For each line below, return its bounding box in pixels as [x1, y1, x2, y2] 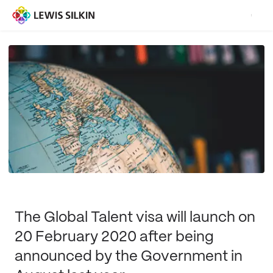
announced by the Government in [15, 249, 243, 264]
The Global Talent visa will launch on [15, 210, 255, 225]
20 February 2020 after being [15, 230, 214, 244]
